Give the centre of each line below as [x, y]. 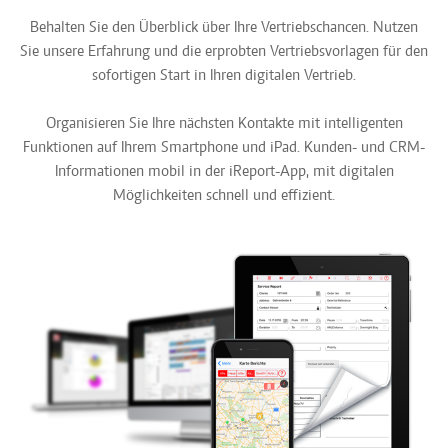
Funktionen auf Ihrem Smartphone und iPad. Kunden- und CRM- [224, 148]
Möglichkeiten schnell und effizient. [224, 196]
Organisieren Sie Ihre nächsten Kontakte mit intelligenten [224, 124]
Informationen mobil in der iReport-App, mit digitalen [224, 172]
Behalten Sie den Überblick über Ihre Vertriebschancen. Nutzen [224, 28]
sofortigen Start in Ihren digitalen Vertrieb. [224, 76]
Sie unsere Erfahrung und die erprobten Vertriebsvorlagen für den [224, 52]
